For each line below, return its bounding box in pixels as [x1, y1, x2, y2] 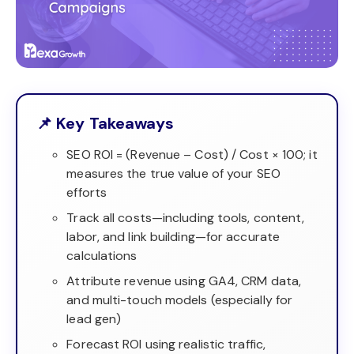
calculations [66, 247, 137, 264]
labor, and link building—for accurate [66, 228, 281, 245]
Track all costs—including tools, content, [66, 209, 305, 226]
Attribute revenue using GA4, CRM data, [66, 272, 302, 289]
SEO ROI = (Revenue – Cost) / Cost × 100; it [66, 145, 318, 163]
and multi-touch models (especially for [66, 291, 293, 308]
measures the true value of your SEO [66, 164, 281, 182]
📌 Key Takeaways [36, 112, 175, 134]
